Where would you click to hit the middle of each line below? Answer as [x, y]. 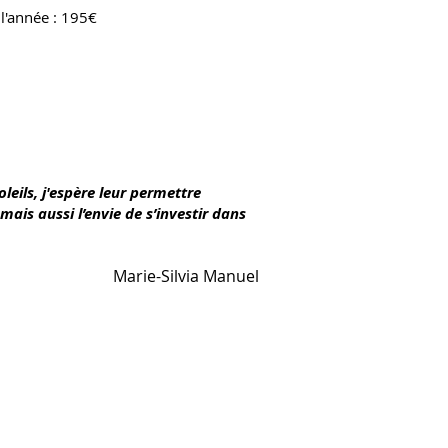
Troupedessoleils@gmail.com [151, 429]
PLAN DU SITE [110, 359]
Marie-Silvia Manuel [186, 276]
